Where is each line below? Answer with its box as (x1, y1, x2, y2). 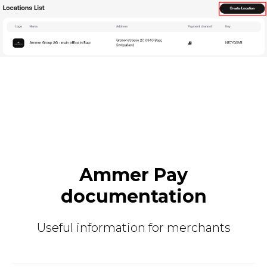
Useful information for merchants (36, 220, 231, 235)
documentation (60, 185, 207, 207)
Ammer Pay (79, 163, 188, 186)
